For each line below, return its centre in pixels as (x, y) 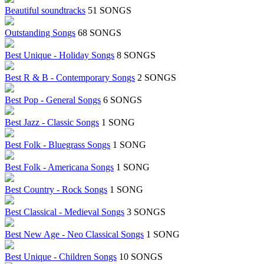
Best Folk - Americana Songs (59, 167)
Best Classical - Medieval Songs (65, 212)
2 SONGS (157, 78)
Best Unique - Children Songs (61, 257)
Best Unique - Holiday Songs (60, 55)
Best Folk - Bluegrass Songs (57, 145)
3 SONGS (146, 212)
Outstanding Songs (40, 33)
